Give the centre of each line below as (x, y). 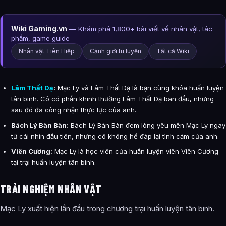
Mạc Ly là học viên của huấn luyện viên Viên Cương (135, 152)
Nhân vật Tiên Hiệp (47, 51)
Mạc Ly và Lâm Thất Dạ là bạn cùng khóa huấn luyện (140, 88)
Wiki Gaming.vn (39, 28)
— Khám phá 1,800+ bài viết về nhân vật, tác (140, 29)
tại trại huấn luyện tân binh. (53, 163)
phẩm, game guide (40, 38)
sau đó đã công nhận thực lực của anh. (74, 110)
